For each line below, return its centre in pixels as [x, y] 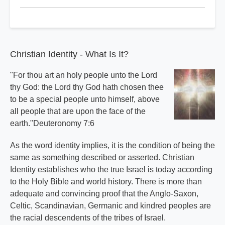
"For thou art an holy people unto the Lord [84, 75]
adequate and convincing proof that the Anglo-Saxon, [104, 194]
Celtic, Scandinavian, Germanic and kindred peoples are [110, 206]
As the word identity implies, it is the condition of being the [113, 146]
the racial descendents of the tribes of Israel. [88, 218]
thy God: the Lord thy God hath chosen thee [87, 87]
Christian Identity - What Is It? [69, 54]
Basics [39, 34]
